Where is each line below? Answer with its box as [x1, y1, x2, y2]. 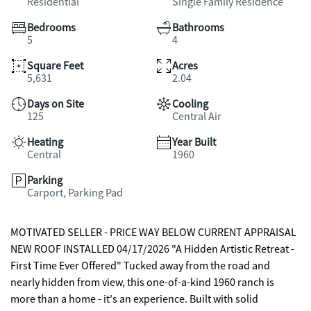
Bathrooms [172, 21, 224, 35]
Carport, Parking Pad [27, 186, 123, 200]
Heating [27, 135, 63, 149]
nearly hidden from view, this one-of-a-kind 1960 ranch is [10, 276, 274, 289]
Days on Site [27, 97, 84, 111]
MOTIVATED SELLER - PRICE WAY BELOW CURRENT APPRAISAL [10, 226, 296, 239]
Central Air [172, 110, 221, 124]
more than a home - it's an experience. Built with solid [10, 292, 258, 306]
